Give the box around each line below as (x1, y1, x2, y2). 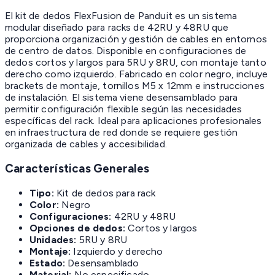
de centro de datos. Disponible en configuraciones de (5, 45, 247, 57)
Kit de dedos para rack (53, 187, 156, 199)
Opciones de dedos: (29, 222, 125, 234)
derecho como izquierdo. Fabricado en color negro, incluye (5, 68, 268, 80)
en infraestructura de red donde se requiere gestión (5, 126, 238, 139)
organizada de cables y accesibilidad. (5, 138, 167, 150)
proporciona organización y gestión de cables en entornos (5, 33, 267, 45)
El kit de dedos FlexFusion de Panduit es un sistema (5, 10, 238, 22)
